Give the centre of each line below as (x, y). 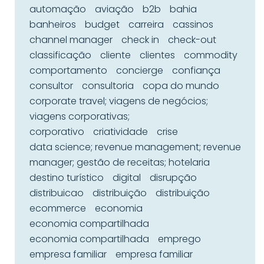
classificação (60, 55)
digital (127, 178)
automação (58, 9)
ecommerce (58, 208)
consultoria (108, 86)
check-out (192, 40)
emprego (179, 239)
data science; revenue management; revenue (135, 147)
